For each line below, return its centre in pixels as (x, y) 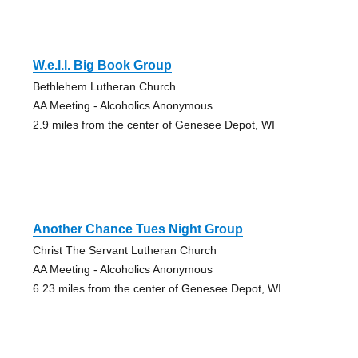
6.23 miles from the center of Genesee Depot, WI (157, 288)
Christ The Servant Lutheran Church (124, 250)
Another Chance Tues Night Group (137, 229)
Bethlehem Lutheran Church (104, 86)
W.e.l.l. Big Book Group (102, 65)
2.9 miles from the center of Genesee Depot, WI (153, 124)
